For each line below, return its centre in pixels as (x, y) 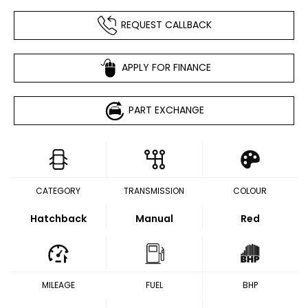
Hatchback (58, 219)
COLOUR (250, 191)
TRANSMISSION (154, 191)
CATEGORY (58, 191)
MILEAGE (58, 285)
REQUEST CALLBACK (166, 24)
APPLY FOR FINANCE (166, 67)
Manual (154, 219)
